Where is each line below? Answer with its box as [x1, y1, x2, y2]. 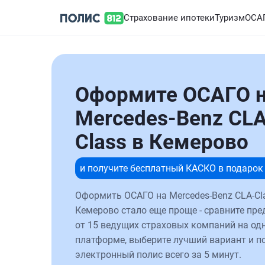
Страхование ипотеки [124, 12, 215, 23]
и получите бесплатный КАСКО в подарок [80, 163, 263, 174]
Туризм [215, 12, 245, 23]
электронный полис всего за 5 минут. [75, 249, 241, 260]
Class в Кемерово [75, 130, 248, 154]
